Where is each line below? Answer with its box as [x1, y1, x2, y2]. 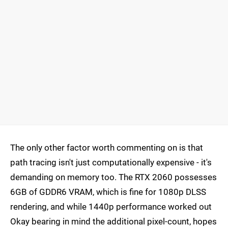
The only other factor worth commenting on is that [10, 142, 203, 153]
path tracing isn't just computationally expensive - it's [10, 157, 212, 168]
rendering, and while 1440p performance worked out [10, 202, 212, 212]
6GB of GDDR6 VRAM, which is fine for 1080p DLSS [10, 187, 206, 197]
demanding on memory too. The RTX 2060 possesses [10, 172, 217, 183]
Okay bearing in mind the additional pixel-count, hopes [10, 216, 217, 227]
